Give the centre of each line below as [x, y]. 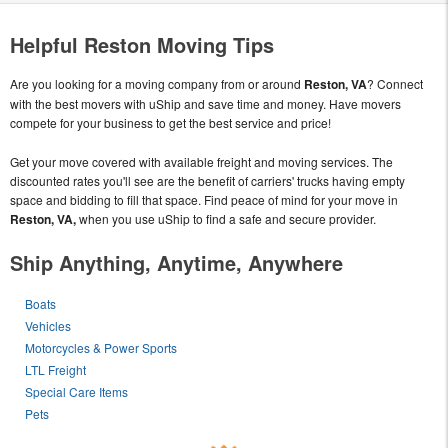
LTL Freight [56, 370]
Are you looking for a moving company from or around [157, 84]
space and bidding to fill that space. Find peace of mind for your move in [204, 200]
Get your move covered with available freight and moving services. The [201, 162]
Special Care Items [77, 392]
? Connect [395, 84]
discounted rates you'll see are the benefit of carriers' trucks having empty [207, 181]
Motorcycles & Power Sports [101, 348]
